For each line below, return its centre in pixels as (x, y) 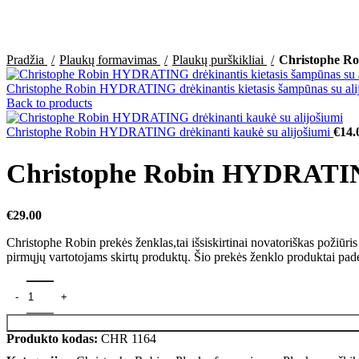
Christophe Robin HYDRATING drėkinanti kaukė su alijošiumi (170, 132)
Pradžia (27, 60)
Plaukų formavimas (110, 60)
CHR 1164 (129, 338)
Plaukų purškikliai (220, 60)
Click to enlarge (46, 45)
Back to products (49, 103)
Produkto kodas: (54, 338)
